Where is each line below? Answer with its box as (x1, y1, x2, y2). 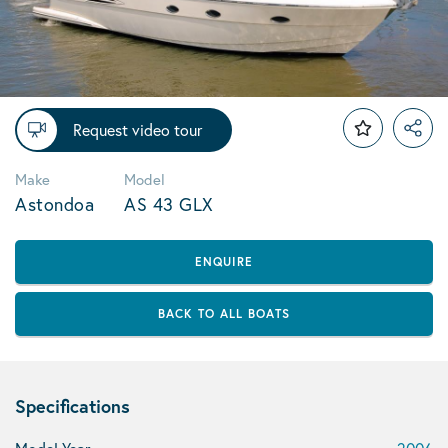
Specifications (15, 394, 130, 418)
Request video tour (73, 119, 202, 140)
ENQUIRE (195, 254, 253, 269)
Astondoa (15, 192, 94, 216)
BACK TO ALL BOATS (158, 306, 290, 321)
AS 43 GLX (124, 192, 214, 216)
